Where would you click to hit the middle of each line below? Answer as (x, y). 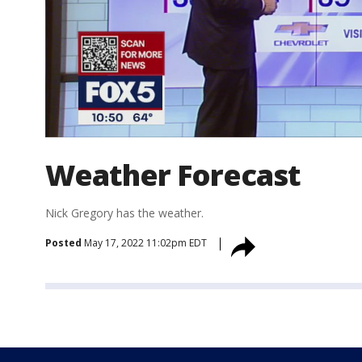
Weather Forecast (173, 175)
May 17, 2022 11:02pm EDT (145, 243)
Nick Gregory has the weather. (124, 213)
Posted (63, 243)
